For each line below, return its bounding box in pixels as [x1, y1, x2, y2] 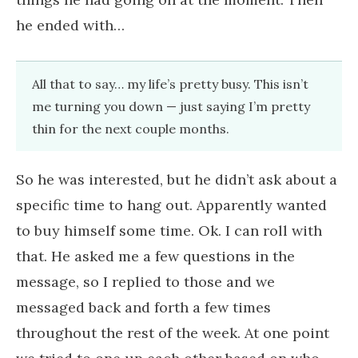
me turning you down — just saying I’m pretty [32, 97, 310, 114]
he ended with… [16, 15, 125, 34]
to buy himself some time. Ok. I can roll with [16, 221, 322, 240]
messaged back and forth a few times [16, 297, 271, 316]
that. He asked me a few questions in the [16, 246, 295, 265]
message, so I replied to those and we [16, 272, 275, 291]
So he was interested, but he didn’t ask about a [16, 169, 337, 189]
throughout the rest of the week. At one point [16, 323, 329, 342]
